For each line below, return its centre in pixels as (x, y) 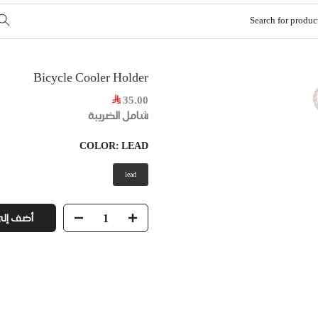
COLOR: (100, 146)
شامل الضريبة (118, 116)
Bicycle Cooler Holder (91, 77)
